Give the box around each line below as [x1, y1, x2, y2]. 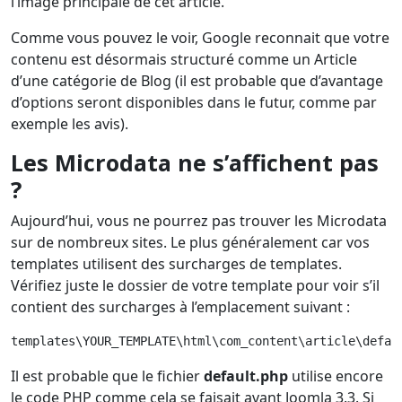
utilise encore [288, 366, 383, 387]
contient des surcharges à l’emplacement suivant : [11, 297, 350, 318]
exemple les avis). [11, 114, 128, 135]
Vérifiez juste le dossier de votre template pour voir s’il [11, 275, 380, 296]
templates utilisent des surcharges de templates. [11, 254, 342, 275]
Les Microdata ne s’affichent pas [11, 147, 379, 179]
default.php [204, 366, 288, 387]
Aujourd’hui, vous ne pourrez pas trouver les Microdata [11, 211, 387, 232]
